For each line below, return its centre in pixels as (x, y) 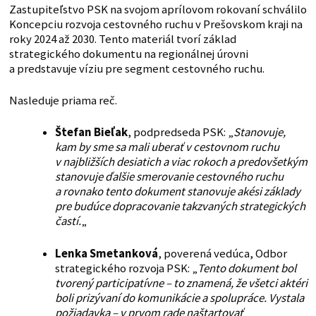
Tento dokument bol (247, 269)
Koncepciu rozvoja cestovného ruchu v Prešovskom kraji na (156, 25)
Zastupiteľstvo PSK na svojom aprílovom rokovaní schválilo (158, 10)
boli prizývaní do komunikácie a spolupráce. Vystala (179, 298)
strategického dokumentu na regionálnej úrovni (128, 54)
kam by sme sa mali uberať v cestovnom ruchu (167, 147)
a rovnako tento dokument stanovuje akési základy (177, 192)
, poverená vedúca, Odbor (222, 254)
